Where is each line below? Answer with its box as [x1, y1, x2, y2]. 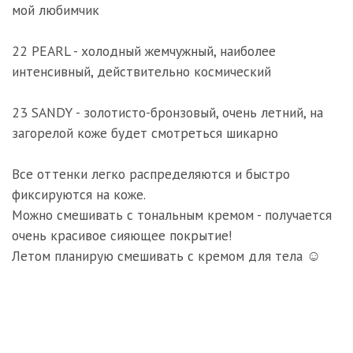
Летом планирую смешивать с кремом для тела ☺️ [12, 247, 321, 265]
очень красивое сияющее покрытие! [12, 226, 232, 244]
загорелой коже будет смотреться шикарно [12, 124, 278, 142]
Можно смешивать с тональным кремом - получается [12, 206, 332, 224]
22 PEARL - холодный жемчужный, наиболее [12, 42, 276, 60]
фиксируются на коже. [12, 185, 146, 203]
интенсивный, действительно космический [12, 62, 271, 80]
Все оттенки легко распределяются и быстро [12, 165, 290, 183]
